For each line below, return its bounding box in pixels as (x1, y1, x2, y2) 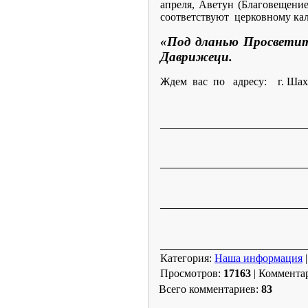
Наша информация (214, 252, 302, 264)
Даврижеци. (160, 49, 232, 64)
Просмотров (160, 267, 218, 279)
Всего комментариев (159, 283, 256, 295)
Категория (160, 252, 209, 264)
